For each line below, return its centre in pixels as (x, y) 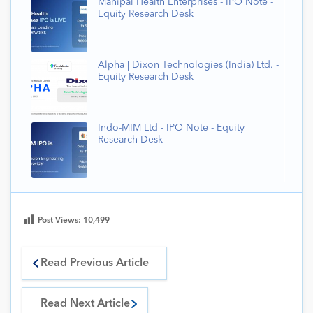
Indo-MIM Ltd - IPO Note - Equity (171, 128)
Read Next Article (85, 304)
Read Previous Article (94, 264)
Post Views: (60, 221)
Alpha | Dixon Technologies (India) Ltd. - (188, 65)
